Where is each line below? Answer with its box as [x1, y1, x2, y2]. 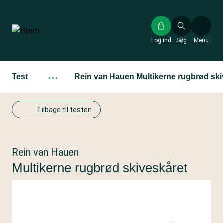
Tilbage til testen [37, 106, 92, 113]
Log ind [151, 37, 171, 44]
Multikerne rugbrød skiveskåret [12, 160, 187, 175]
